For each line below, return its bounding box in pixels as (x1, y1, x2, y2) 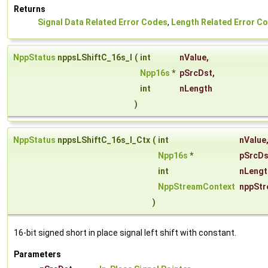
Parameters (14, 249, 61, 260)
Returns (14, 4, 45, 14)
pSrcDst (179, 68, 212, 78)
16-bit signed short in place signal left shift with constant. (14, 228, 236, 238)
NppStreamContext (158, 182, 235, 192)
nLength (179, 84, 212, 94)
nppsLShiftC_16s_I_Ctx (56, 135, 150, 145)
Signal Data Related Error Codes (38, 17, 167, 28)
